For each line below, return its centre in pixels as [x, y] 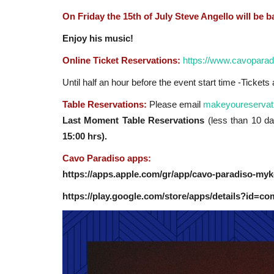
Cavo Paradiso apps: [108, 158]
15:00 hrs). [85, 136]
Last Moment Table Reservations [135, 120]
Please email [174, 105]
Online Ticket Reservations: [121, 61]
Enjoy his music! [99, 39]
